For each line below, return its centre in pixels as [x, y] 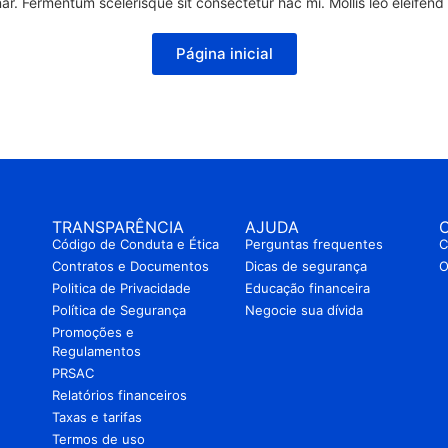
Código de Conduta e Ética [135, 244]
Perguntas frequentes [314, 244]
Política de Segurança [118, 310]
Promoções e [92, 332]
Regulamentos [96, 351]
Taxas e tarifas [96, 417]
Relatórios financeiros [119, 395]
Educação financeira [308, 288]
